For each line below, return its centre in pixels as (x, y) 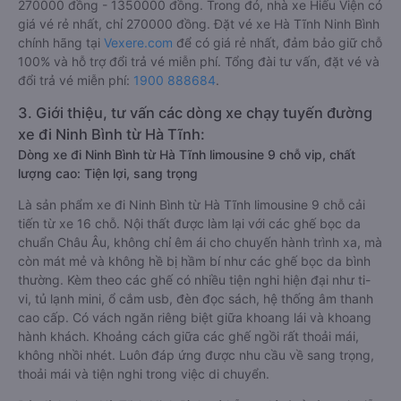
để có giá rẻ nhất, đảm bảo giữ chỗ (277, 43)
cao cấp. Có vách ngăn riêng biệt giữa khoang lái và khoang (195, 317)
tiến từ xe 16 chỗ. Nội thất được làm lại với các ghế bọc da (189, 223)
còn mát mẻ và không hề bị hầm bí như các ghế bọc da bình (194, 261)
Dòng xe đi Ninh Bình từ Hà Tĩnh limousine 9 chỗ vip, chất (187, 154)
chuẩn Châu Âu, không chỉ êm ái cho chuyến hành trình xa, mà (200, 242)
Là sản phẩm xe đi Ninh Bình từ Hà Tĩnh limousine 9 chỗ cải (192, 205)
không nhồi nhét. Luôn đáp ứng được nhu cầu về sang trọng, (196, 355)
